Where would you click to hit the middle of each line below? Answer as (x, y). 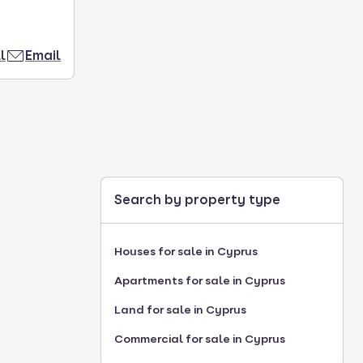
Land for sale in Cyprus (180, 310)
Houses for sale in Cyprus (186, 251)
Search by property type (197, 200)
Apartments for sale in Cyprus (200, 280)
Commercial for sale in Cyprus (200, 339)
